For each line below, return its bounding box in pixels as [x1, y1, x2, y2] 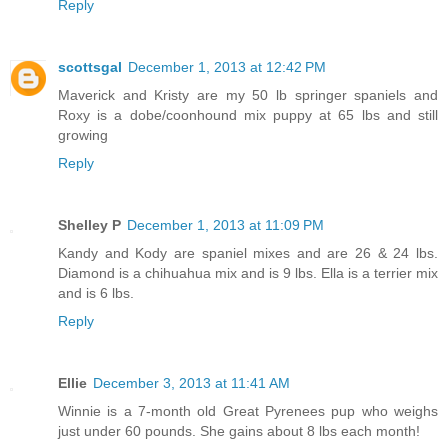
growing [58, 127, 108, 144]
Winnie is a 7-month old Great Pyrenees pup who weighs [58, 403, 438, 420]
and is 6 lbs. [58, 285, 134, 302]
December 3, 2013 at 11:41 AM [93, 375, 290, 392]
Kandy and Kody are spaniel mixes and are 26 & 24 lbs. [58, 245, 438, 262]
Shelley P [58, 217, 121, 234]
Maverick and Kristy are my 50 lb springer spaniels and [58, 87, 438, 104]
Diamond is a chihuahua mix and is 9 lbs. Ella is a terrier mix [58, 265, 438, 282]
